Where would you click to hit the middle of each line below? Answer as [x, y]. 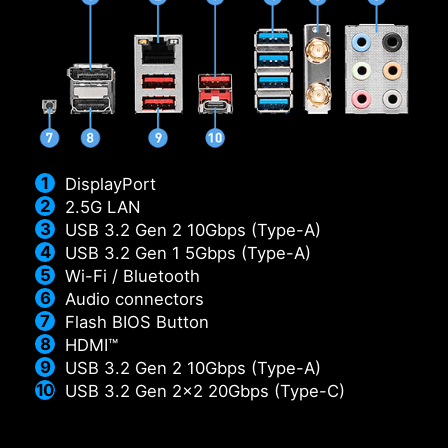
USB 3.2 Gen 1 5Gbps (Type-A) [188, 253]
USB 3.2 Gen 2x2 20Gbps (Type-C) [205, 391]
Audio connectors [134, 299]
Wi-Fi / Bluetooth [132, 276]
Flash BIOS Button [137, 322]
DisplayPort [110, 184]
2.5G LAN [103, 207]
